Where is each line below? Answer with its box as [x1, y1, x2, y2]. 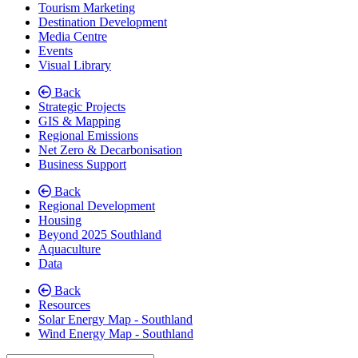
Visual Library [38, 58, 111, 72]
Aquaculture [38, 241, 101, 256]
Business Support [38, 157, 126, 171]
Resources [38, 297, 90, 312]
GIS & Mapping [38, 113, 121, 128]
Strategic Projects [38, 99, 125, 113]
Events [38, 43, 73, 58]
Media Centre [38, 29, 107, 43]
